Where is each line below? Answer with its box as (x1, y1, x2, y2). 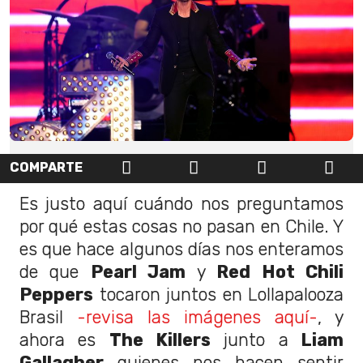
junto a (211, 329, 288, 350)
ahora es (19, 329, 109, 350)
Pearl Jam (90, 261, 186, 282)
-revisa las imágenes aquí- (77, 306, 318, 327)
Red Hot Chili (216, 261, 344, 282)
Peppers (19, 284, 93, 305)
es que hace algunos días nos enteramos (19, 238, 344, 259)
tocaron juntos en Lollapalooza (93, 284, 344, 305)
